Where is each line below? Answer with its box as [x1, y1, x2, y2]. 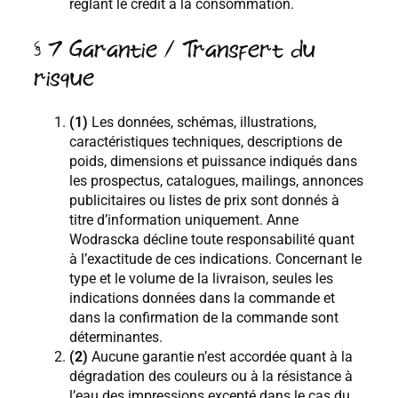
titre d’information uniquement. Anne [69, 211, 298, 229]
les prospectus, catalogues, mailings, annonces [69, 172, 363, 190]
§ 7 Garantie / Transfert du [34, 36, 315, 63]
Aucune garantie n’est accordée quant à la [88, 348, 353, 366]
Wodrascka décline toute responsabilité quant [69, 231, 354, 249]
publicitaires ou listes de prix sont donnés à [69, 192, 339, 210]
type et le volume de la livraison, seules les [69, 270, 333, 288]
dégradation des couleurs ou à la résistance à [69, 368, 353, 386]
